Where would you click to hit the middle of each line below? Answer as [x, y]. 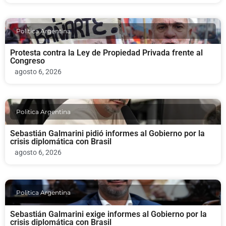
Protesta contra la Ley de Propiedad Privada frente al [106, 53]
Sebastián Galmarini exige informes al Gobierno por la [108, 214]
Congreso [27, 61]
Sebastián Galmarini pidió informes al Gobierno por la [107, 134]
